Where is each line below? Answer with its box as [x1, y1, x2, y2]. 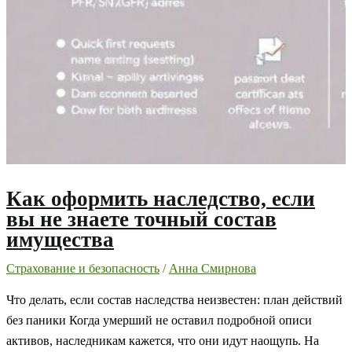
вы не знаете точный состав [6, 207, 277, 231]
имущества [6, 227, 114, 251]
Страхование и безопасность [6, 262, 159, 276]
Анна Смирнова [169, 262, 256, 276]
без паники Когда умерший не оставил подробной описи [6, 313, 312, 327]
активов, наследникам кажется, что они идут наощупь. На [6, 333, 319, 347]
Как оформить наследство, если [6, 186, 315, 211]
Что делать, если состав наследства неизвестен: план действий [6, 292, 343, 306]
